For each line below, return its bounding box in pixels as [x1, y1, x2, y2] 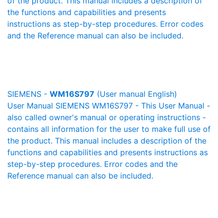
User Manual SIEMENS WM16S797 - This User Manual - [7, 101, 210, 110]
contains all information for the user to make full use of [7, 124, 211, 134]
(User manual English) [94, 89, 177, 99]
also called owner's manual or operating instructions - [7, 112, 206, 122]
